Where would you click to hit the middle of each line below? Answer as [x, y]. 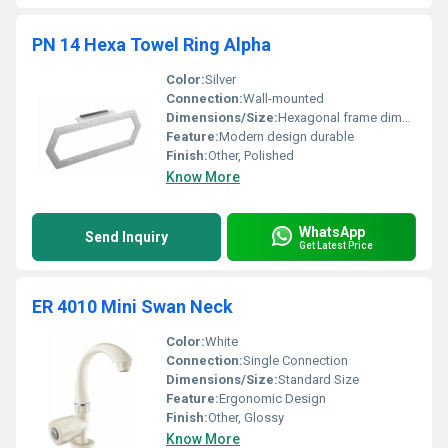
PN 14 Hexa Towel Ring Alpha [151, 44]
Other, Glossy [246, 417]
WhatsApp [332, 231]
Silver [220, 79]
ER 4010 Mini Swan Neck [132, 306]
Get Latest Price [336, 245]
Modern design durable [286, 136]
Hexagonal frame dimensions [340, 117]
